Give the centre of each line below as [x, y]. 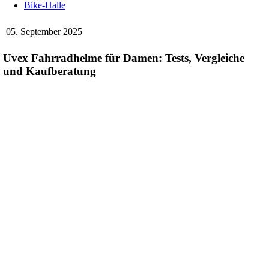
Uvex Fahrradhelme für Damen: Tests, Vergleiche [124, 58]
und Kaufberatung [50, 71]
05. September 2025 [44, 32]
